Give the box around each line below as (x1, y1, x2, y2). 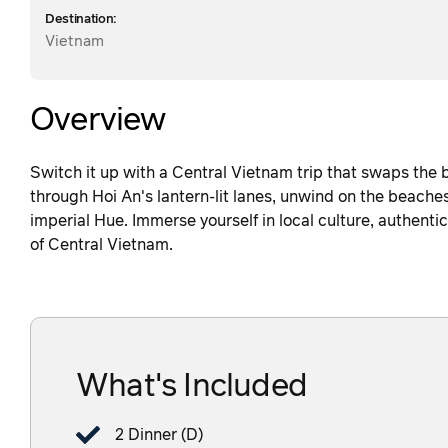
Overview (30, 105, 166, 138)
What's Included (76, 371, 307, 404)
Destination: (45, 13, 117, 27)
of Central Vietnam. (30, 237, 173, 254)
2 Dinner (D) (115, 427, 203, 444)
